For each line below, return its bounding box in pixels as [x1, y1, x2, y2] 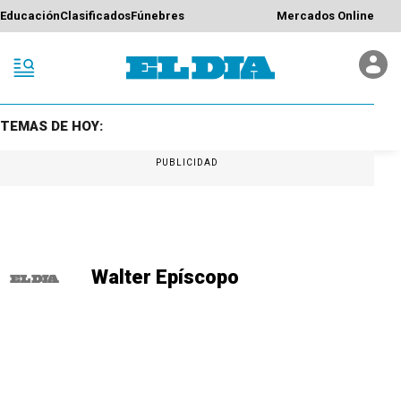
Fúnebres [131, 9, 184, 23]
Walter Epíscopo [91, 266, 239, 288]
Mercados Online [277, 9, 374, 23]
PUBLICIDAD [155, 157, 219, 167]
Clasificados [60, 9, 131, 23]
